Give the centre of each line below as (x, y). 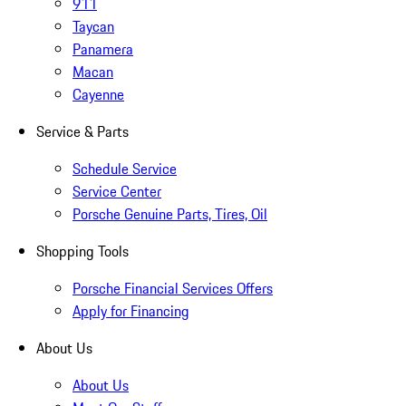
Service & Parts (82, 132)
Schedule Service (125, 169)
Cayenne (98, 95)
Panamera (103, 49)
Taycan (93, 27)
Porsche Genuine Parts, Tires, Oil (170, 214)
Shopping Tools (82, 251)
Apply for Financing (131, 311)
